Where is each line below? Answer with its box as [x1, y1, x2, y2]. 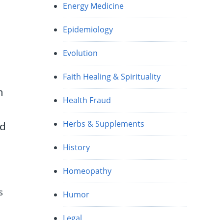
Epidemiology [63, 24, 113, 35]
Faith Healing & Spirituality [63, 71, 161, 82]
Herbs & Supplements [63, 118, 145, 130]
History [63, 142, 90, 153]
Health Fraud [63, 95, 111, 106]
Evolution [63, 48, 98, 59]
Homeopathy [63, 165, 112, 177]
